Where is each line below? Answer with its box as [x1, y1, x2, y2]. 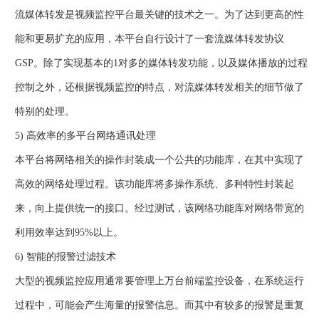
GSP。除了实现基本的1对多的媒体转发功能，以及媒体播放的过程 [15, 58, 308, 69]
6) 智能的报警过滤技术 [15, 251, 116, 263]
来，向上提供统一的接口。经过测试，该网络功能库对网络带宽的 [15, 203, 304, 214]
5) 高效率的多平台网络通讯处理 [15, 130, 156, 142]
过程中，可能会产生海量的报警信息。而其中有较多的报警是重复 [15, 300, 304, 311]
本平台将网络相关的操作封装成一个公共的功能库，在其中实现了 [15, 155, 304, 166]
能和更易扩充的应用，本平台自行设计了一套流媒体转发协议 [15, 33, 284, 45]
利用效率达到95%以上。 [15, 227, 123, 239]
